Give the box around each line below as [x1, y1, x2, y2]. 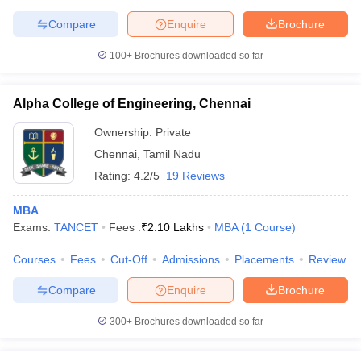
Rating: [94, 169, 134, 182]
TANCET [54, 221, 98, 234]
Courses [13, 253, 56, 266]
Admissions [162, 253, 220, 266]
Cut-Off [110, 253, 147, 266]
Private [156, 126, 191, 139]
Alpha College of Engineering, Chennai [13, 97, 251, 110]
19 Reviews [166, 169, 225, 182]
